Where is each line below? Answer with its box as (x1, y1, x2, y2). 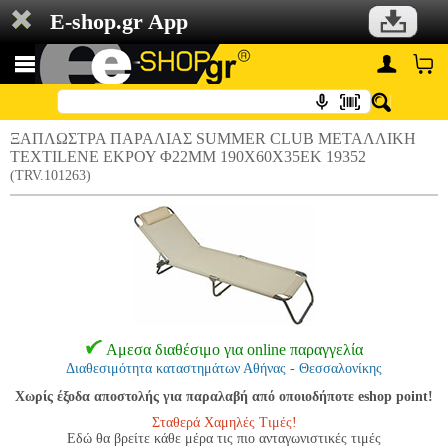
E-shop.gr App (50, 9, 188, 34)
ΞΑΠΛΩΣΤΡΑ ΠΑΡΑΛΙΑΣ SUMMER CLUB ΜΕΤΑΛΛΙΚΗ (10, 130, 416, 147)
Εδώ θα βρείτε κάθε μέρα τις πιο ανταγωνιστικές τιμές (67, 431, 381, 446)
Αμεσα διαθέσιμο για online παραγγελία (105, 341, 363, 358)
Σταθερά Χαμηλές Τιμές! (151, 415, 297, 430)
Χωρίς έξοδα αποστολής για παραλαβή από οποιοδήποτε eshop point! (15, 389, 433, 404)
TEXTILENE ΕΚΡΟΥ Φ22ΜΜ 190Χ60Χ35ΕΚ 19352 (10, 148, 366, 165)
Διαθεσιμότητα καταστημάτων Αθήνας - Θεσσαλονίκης (66, 361, 382, 376)
